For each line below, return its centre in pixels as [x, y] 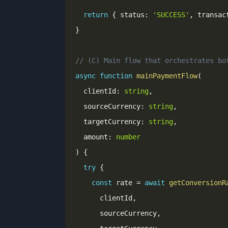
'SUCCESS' [171, 15]
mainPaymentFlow [167, 76]
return [96, 15]
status [130, 15]
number [128, 137]
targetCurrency [108, 122]
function [116, 76]
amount [92, 137]
